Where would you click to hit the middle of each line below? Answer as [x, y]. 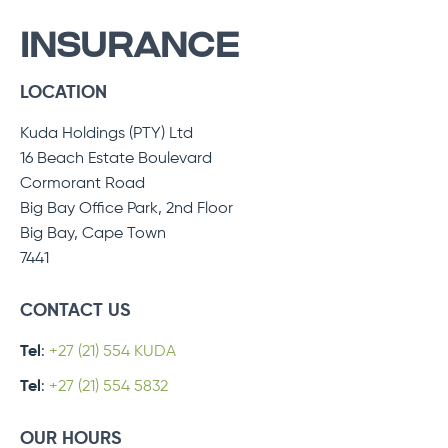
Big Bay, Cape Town [93, 233]
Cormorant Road [82, 183]
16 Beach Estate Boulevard [116, 158]
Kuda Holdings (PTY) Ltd [106, 133]
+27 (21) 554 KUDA [112, 351]
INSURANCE [129, 46]
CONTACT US [75, 310]
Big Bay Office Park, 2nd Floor [128, 208]
